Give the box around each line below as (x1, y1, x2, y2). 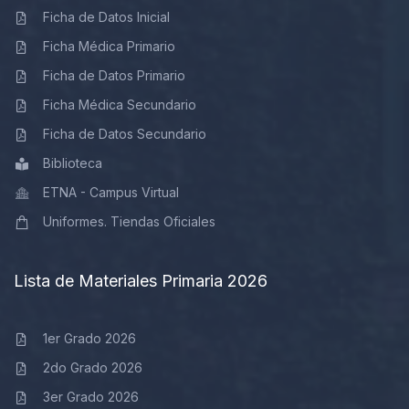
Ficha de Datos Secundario (42, 126, 206, 142)
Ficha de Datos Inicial (42, 9, 170, 25)
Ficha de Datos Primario (42, 68, 185, 83)
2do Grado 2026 (42, 360, 142, 375)
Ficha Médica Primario (42, 38, 175, 54)
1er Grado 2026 (42, 330, 136, 346)
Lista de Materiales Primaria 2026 (14, 271, 267, 290)
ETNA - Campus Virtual (42, 184, 179, 200)
